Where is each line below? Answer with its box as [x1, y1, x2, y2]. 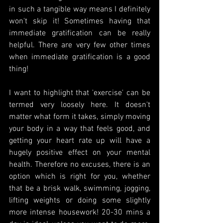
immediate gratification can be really [9, 28, 150, 39]
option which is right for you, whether [9, 172, 150, 182]
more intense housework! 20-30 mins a [9, 208, 150, 218]
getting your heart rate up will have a [9, 136, 150, 146]
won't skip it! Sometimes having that [9, 16, 150, 27]
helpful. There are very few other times [9, 40, 150, 51]
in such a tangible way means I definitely [9, 4, 150, 15]
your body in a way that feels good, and [9, 124, 150, 134]
